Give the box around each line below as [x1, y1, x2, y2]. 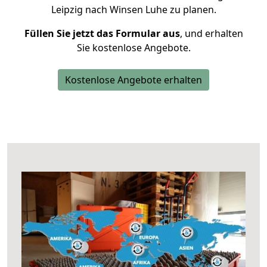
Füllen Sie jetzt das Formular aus [24, 27, 180, 40]
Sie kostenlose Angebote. [76, 41, 191, 54]
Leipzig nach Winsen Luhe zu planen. [51, 3, 216, 16]
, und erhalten [179, 27, 243, 40]
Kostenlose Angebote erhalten [65, 73, 202, 86]
